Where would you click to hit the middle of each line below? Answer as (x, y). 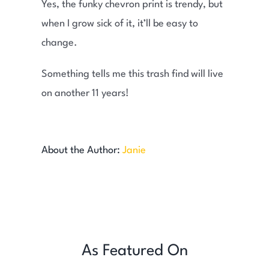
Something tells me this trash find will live (132, 74)
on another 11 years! (85, 94)
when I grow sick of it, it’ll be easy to (119, 24)
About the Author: (82, 151)
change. (59, 43)
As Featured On (134, 251)
